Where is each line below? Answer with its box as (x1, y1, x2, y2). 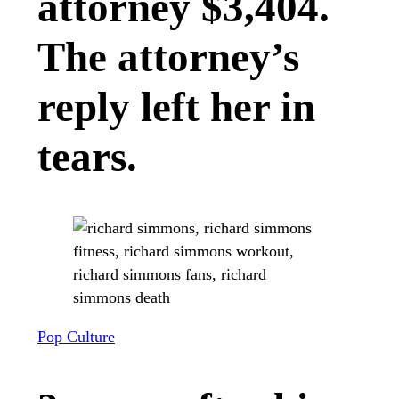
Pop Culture (37, 327, 115, 346)
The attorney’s (37, 33, 299, 80)
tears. (37, 133, 137, 180)
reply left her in (37, 83, 315, 130)
